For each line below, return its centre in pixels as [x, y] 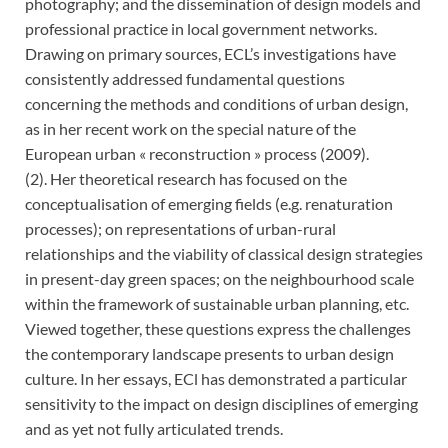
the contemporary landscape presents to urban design [209, 354]
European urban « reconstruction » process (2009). [197, 154]
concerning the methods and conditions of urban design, [216, 104]
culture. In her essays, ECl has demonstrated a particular [216, 379]
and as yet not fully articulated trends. [154, 429]
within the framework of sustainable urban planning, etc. [217, 304]
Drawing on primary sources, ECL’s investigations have [210, 54]
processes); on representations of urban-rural [180, 229]
